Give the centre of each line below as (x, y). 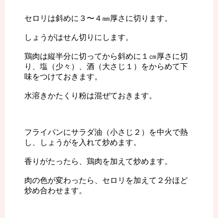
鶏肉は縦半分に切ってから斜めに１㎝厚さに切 (106, 56)
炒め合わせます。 (55, 191)
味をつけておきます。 (63, 77)
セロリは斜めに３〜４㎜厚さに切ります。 (98, 18)
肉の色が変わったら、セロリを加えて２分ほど (106, 181)
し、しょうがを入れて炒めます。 (83, 143)
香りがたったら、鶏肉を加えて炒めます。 (98, 162)
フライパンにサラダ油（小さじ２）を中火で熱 (106, 132)
